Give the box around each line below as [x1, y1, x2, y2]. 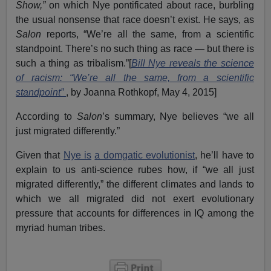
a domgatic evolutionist [94, 150, 195, 161]
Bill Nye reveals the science [131, 58, 254, 69]
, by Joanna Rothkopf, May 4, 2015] [66, 87, 217, 98]
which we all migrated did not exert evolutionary [16, 194, 254, 204]
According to [16, 111, 77, 122]
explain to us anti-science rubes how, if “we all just [16, 165, 254, 175]
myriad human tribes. [16, 223, 106, 233]
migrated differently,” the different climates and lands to [16, 179, 254, 190]
